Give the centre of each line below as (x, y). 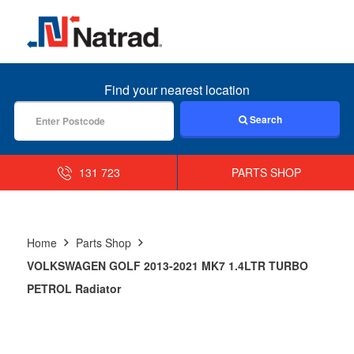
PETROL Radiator (73, 288)
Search (264, 119)
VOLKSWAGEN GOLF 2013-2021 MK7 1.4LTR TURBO (167, 265)
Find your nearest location (177, 89)
